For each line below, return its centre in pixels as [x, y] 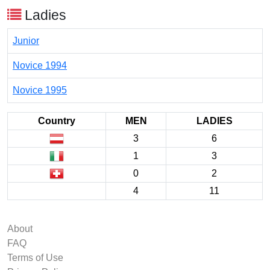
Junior [26, 41]
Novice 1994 [40, 65]
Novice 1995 [40, 90]
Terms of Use [35, 258]
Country [57, 121]
